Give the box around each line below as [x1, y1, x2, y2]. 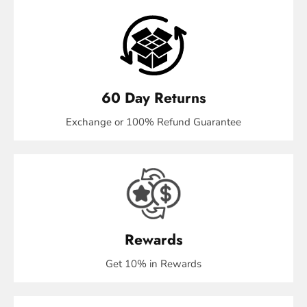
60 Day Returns [101, 88, 206, 109]
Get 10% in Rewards [106, 257, 201, 271]
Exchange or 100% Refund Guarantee [66, 115, 241, 130]
